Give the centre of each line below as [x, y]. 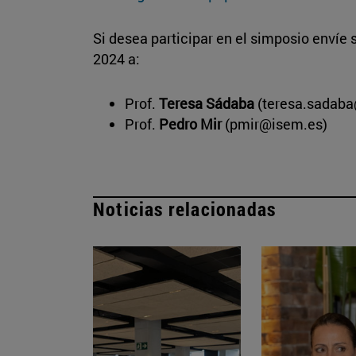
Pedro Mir [190, 124]
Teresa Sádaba [208, 103]
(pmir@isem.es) [275, 124]
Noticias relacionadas [185, 209]
